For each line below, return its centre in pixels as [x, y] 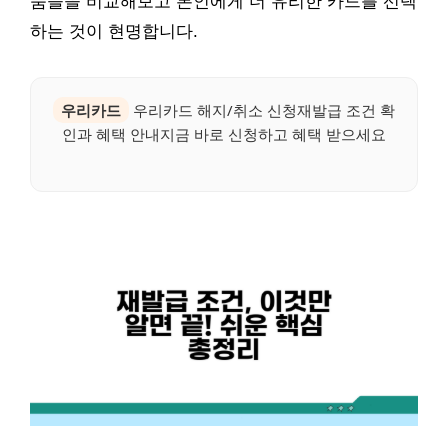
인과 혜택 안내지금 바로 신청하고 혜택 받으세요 [224, 133]
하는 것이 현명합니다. [114, 31]
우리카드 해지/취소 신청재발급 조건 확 [262, 109]
